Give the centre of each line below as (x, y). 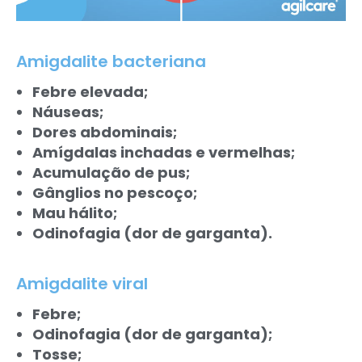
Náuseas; (68, 112)
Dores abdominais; (105, 132)
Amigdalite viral (82, 283)
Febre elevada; (90, 91)
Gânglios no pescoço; (115, 192)
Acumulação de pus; (111, 172)
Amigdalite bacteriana (111, 61)
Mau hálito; (75, 213)
